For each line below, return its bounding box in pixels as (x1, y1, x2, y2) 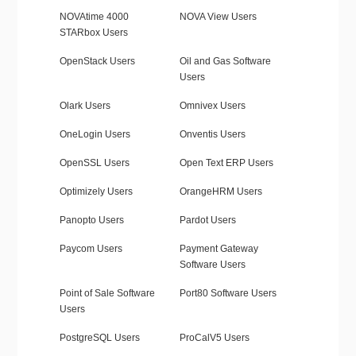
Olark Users (59, 100, 110, 112)
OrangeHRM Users (179, 186, 262, 198)
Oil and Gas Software (179, 56, 271, 68)
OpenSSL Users (59, 157, 130, 169)
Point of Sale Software (59, 288, 155, 300)
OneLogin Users (59, 129, 130, 141)
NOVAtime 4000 (59, 11, 129, 23)
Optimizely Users (59, 186, 133, 198)
